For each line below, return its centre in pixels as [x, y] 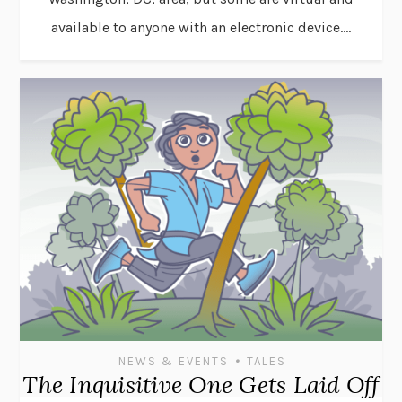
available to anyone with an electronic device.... [201, 28]
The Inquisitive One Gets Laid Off [201, 384]
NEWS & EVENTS [173, 361]
